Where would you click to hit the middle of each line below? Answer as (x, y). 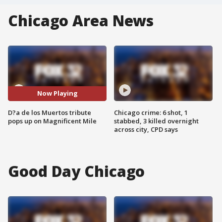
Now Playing (57, 93)
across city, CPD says (146, 129)
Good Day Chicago (77, 171)
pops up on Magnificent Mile (52, 121)
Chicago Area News (81, 21)
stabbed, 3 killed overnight (156, 121)
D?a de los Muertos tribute (50, 112)
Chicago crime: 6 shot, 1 (151, 112)
